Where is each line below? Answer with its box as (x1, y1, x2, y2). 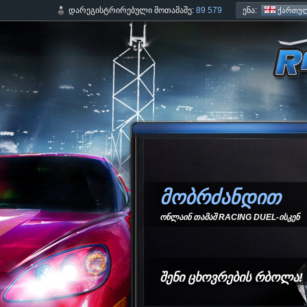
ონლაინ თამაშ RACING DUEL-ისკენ (159, 212, 299, 222)
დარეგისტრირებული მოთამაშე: (64, 5, 196, 16)
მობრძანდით (159, 187, 280, 208)
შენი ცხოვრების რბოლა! (159, 271, 303, 284)
